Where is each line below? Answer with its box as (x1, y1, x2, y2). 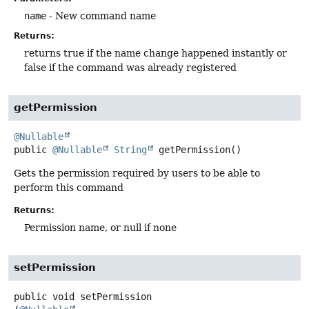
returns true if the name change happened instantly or (24, 47, 287, 59)
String (114, 143, 147, 155)
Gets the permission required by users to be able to (14, 167, 260, 179)
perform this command (14, 181, 123, 193)
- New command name (46, 10, 156, 21)
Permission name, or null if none (24, 222, 177, 234)
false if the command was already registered (24, 61, 237, 73)
